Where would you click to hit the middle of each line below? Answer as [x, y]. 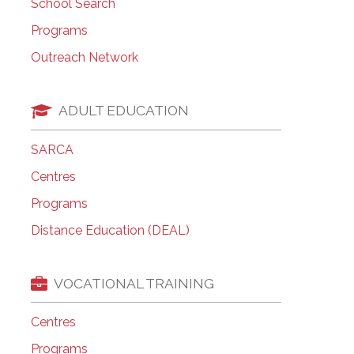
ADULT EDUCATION [123, 111]
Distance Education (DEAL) [110, 230]
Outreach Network [84, 57]
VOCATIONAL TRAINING [134, 284]
